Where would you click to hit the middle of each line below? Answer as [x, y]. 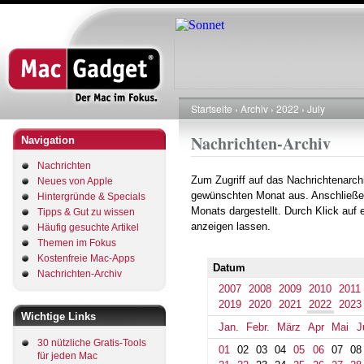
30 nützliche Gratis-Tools [92, 342]
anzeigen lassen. [231, 226]
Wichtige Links [58, 316]
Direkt [195, 9]
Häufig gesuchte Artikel [88, 227]
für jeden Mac [67, 355]
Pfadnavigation [238, 125]
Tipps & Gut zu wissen [86, 212]
